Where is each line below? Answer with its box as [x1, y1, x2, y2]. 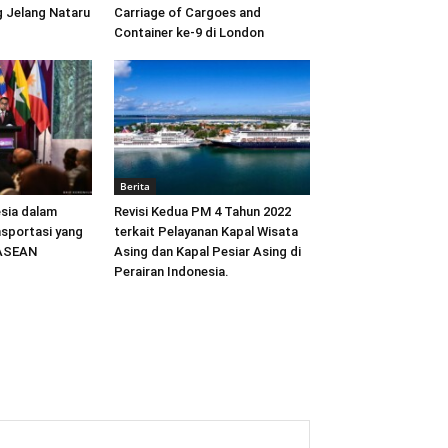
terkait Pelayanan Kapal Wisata [114, 223, 298, 239]
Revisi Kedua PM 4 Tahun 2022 [114, 203, 291, 219]
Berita [120, 178, 150, 193]
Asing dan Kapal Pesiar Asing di [114, 243, 301, 259]
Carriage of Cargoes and [114, 4, 261, 20]
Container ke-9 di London [114, 24, 264, 40]
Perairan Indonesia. [114, 263, 229, 279]
